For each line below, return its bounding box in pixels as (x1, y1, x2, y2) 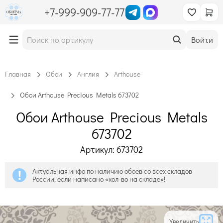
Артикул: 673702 (80, 143, 143, 155)
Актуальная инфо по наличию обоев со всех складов (32, 166, 192, 176)
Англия (77, 69, 99, 79)
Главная (5, 69, 31, 79)
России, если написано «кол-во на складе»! (32, 174, 165, 184)
